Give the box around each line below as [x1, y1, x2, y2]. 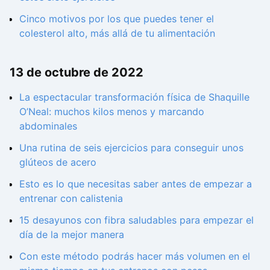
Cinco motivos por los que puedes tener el [19, 13, 214, 25]
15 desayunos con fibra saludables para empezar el [19, 213, 254, 226]
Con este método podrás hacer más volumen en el [19, 250, 250, 262]
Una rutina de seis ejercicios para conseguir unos [19, 141, 243, 154]
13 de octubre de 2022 [10, 64, 143, 80]
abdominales [19, 119, 77, 132]
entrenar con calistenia [19, 192, 123, 204]
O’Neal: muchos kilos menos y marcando [19, 105, 204, 118]
